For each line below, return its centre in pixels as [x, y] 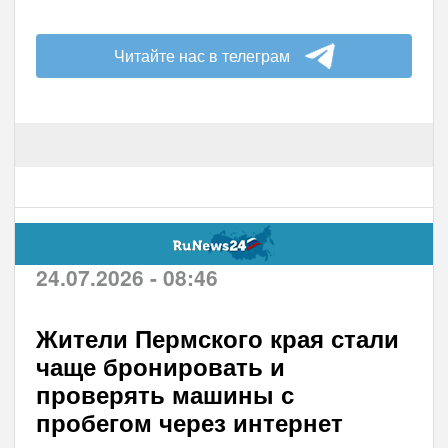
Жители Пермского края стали [217, 337]
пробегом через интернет [189, 421]
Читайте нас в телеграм [201, 55]
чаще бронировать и [160, 365]
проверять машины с [164, 393]
